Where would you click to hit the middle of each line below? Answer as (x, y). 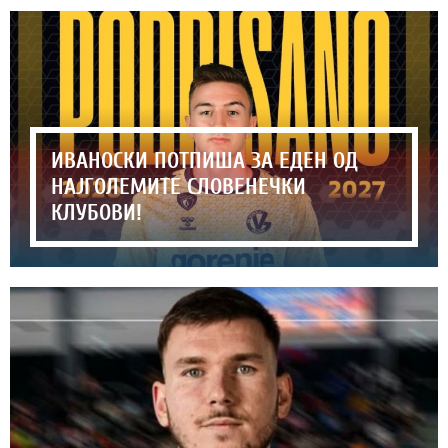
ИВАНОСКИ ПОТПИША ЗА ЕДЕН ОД (204, 161)
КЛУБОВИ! (96, 213)
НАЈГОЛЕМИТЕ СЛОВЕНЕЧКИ (178, 187)
